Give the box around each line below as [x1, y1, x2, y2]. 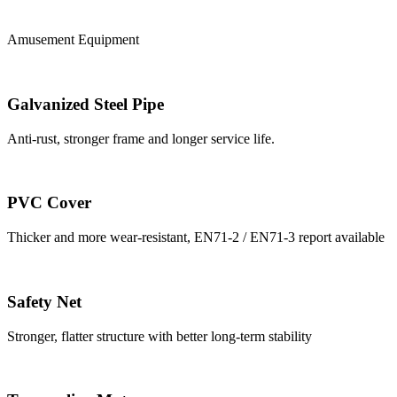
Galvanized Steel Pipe [7, 94, 164, 113]
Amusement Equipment [7, 32, 139, 48]
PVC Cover [7, 193, 91, 213]
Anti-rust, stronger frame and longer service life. [7, 130, 275, 146]
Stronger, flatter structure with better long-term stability [7, 328, 312, 344]
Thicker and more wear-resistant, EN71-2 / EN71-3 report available [7, 230, 385, 245]
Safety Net [7, 292, 82, 311]
